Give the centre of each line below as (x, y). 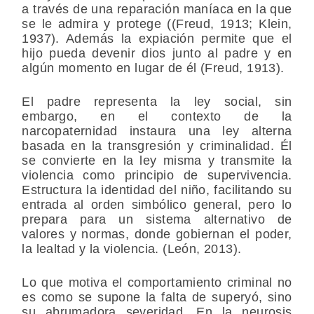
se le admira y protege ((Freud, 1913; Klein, (157, 24)
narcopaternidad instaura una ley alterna (157, 131)
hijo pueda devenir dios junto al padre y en (157, 54)
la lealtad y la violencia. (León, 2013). (132, 249)
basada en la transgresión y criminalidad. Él (157, 146)
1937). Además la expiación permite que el (157, 39)
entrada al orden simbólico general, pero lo (157, 205)
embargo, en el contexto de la (157, 117)
